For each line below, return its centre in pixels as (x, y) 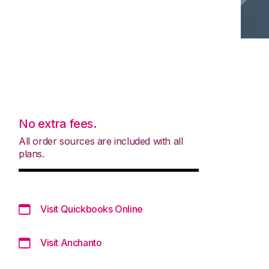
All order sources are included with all (101, 141)
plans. (32, 153)
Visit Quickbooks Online (92, 209)
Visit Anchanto (71, 242)
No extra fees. (58, 123)
